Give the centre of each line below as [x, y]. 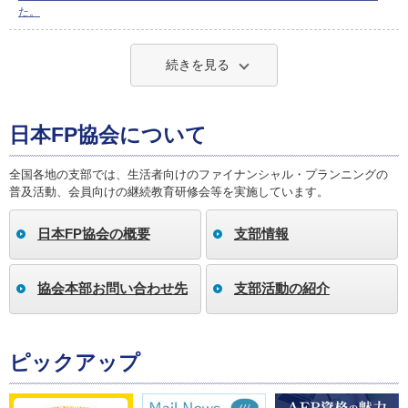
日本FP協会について [108, 134]
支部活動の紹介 [282, 288]
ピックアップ [75, 362]
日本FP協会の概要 [94, 233]
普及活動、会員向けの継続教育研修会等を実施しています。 [169, 191]
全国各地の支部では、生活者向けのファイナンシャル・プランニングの [199, 174]
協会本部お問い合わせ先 [112, 288]
